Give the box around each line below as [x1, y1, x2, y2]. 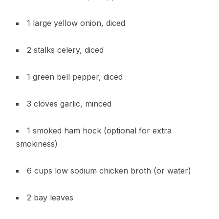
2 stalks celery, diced [26, 44, 104, 55]
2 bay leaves [26, 192, 73, 202]
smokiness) [16, 138, 58, 149]
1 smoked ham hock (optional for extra [26, 125, 172, 135]
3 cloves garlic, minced [26, 98, 111, 109]
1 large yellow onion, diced [26, 18, 125, 28]
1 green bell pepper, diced [26, 71, 123, 82]
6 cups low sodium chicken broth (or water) [26, 165, 191, 175]
